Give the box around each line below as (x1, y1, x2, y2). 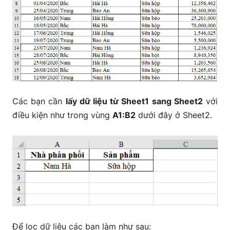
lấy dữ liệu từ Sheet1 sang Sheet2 (65, 96, 203, 107)
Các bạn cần (12, 96, 66, 107)
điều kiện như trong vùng (12, 110, 112, 121)
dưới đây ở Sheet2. (136, 110, 212, 121)
